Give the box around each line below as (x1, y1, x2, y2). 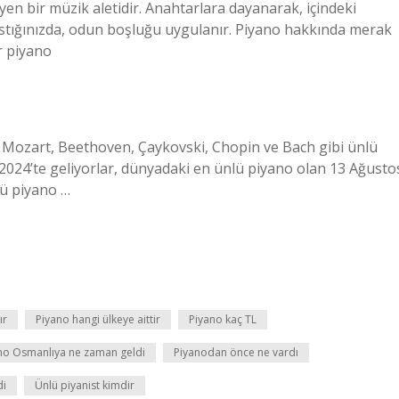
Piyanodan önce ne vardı (174, 345, 298, 360)
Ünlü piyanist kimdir (35, 378, 134, 393)
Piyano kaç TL (189, 312, 256, 327)
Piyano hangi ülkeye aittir (36, 312, 160, 327)
